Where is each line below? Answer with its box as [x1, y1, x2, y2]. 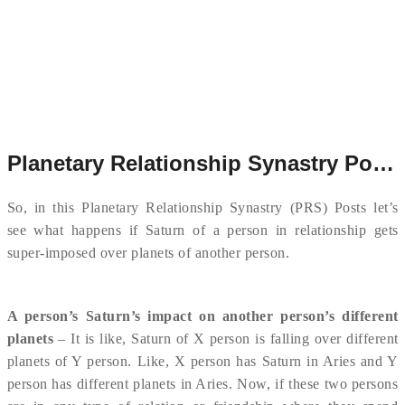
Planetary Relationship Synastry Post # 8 [372, 151, 394, 175]
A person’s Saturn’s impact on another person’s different [6, 308, 399, 324]
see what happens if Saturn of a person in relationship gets [6, 222, 399, 238]
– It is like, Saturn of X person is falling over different [53, 331, 399, 346]
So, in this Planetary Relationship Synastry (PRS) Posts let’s [6, 200, 399, 215]
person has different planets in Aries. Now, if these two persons [6, 376, 399, 391]
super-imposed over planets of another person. [6, 245, 289, 260]
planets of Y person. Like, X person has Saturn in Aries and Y [6, 353, 399, 369]
